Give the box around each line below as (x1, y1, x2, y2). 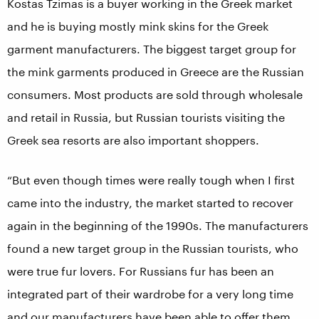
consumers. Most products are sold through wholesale (7, 88, 303, 101)
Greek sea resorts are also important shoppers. (7, 133, 259, 147)
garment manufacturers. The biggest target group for (7, 42, 296, 56)
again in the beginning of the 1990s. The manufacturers (7, 219, 308, 232)
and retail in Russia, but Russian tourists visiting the (7, 110, 285, 124)
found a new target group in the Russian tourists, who (7, 241, 298, 255)
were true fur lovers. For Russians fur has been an (7, 264, 274, 278)
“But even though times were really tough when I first (7, 173, 295, 187)
